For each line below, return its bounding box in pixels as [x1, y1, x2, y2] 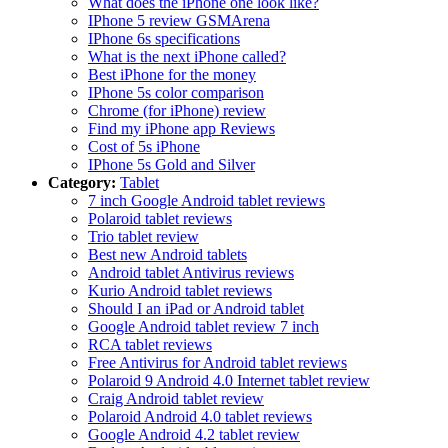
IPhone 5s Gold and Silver [88, 155, 255, 173]
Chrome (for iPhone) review [88, 101, 266, 119]
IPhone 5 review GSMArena [88, 11, 270, 29]
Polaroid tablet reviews [88, 209, 232, 227]
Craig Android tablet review [88, 389, 264, 407]
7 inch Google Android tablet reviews [88, 191, 325, 209]
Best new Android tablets [88, 245, 247, 263]
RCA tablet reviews [88, 335, 212, 353]
